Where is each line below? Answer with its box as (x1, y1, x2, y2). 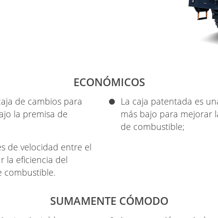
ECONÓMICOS (73, 74, 145, 90)
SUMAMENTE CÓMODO (50, 193, 168, 208)
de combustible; (121, 121, 184, 132)
